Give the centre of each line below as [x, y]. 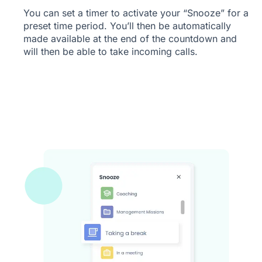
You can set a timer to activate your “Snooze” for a [136, 13]
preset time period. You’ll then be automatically [127, 25]
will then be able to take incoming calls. [111, 51]
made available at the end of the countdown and [130, 38]
